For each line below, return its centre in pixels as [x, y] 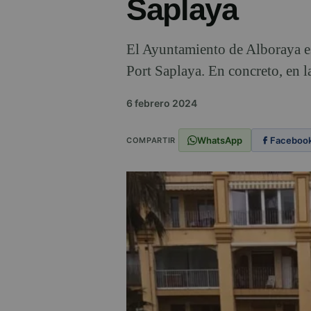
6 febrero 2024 [162, 103]
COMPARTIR [151, 140]
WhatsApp [219, 140]
